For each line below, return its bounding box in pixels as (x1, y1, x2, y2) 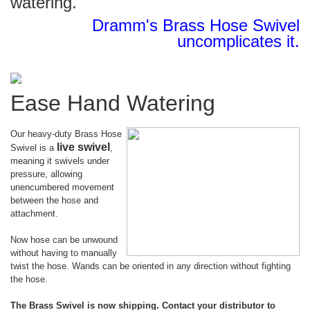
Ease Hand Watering (10, 91, 215, 116)
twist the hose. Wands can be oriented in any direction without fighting (10, 261, 291, 271)
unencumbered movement (10, 182, 114, 192)
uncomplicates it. (177, 32, 300, 51)
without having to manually (10, 248, 117, 258)
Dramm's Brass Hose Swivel (92, 16, 300, 35)
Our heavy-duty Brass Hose (10, 129, 122, 139)
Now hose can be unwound (10, 235, 118, 245)
